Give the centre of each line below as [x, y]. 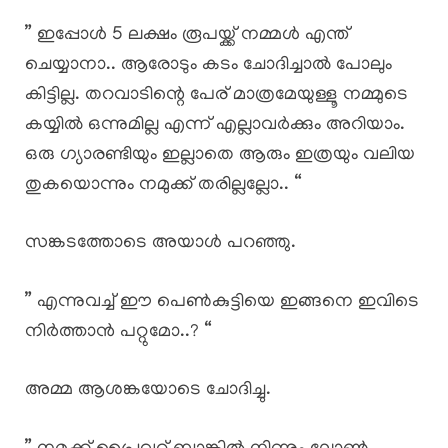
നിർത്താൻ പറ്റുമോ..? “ [118, 332]
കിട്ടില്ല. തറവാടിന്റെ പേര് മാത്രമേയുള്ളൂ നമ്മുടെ [216, 95]
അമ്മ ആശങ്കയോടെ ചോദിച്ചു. [148, 391]
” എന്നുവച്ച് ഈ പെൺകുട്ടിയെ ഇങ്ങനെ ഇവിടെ [222, 302]
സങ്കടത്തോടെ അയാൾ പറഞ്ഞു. [160, 244]
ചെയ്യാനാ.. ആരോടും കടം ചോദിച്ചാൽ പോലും [208, 65]
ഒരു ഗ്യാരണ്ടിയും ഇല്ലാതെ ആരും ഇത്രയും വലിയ [220, 155]
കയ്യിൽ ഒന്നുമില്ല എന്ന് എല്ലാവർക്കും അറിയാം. [215, 125]
